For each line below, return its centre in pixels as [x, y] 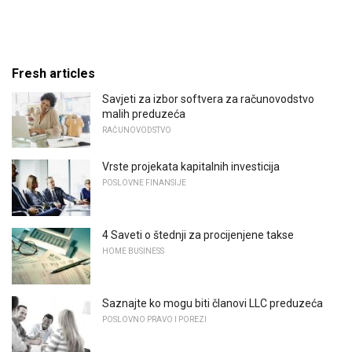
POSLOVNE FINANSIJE [144, 183]
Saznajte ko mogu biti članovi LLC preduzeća [213, 303]
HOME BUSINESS [133, 251]
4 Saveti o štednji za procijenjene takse [198, 235]
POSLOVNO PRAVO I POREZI [154, 319]
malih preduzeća [144, 114]
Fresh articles [53, 73]
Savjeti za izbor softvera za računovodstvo [208, 99]
